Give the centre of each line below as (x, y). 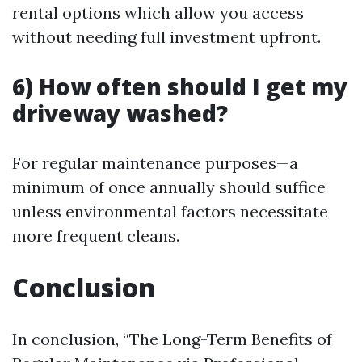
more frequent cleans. (96, 236)
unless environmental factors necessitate (170, 211)
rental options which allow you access (158, 13)
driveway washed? (120, 113)
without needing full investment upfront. (166, 37)
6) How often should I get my (180, 86)
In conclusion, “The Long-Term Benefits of (172, 339)
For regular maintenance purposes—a (155, 163)
